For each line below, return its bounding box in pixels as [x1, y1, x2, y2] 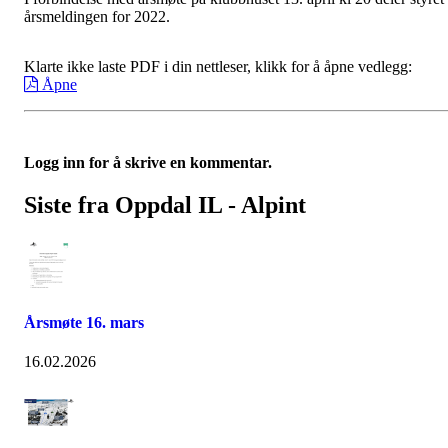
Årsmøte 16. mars [24, 314, 144, 332]
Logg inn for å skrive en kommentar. [24, 154, 272, 171]
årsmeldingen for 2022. [24, 8, 174, 25]
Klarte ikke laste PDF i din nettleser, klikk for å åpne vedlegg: [24, 58, 412, 75]
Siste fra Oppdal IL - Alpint [24, 191, 306, 218]
